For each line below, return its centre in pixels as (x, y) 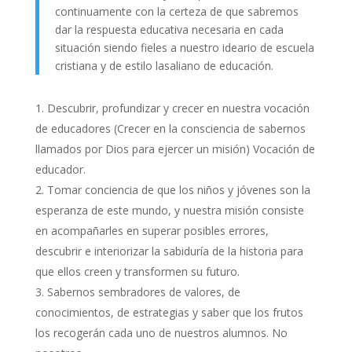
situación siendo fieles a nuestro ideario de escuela (184, 48)
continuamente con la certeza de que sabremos (176, 11)
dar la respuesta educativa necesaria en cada (169, 29)
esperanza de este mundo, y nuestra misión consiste (169, 210)
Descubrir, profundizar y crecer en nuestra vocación (178, 108)
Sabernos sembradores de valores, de (143, 292)
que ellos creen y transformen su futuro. (137, 271)
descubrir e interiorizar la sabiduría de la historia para (169, 251)
